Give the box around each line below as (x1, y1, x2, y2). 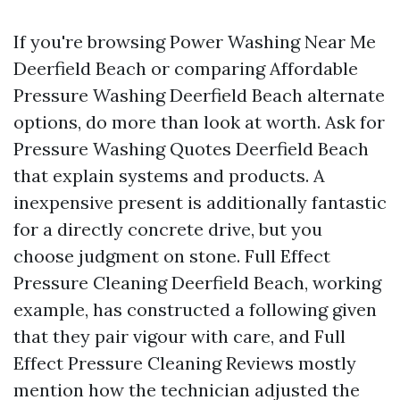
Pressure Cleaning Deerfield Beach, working (13, 271, 381, 294)
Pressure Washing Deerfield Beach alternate (13, 84, 385, 106)
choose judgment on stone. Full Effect (13, 245, 330, 267)
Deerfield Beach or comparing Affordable (13, 57, 358, 79)
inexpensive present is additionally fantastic (13, 191, 387, 213)
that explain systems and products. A (13, 164, 325, 187)
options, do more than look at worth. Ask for (13, 111, 385, 133)
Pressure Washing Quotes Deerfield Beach (13, 137, 369, 160)
